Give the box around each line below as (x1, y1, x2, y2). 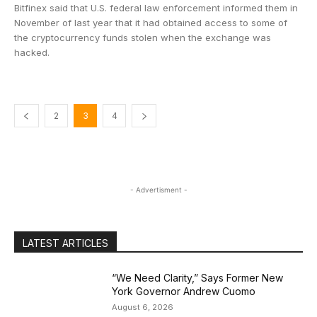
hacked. (14, 47, 50, 58)
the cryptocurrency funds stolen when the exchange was (14, 32, 271, 43)
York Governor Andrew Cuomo (112, 285, 256, 297)
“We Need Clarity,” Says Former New (112, 272, 284, 284)
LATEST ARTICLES (23, 237, 108, 249)
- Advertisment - (129, 185, 188, 194)
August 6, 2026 (112, 302, 174, 312)
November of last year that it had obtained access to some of (14, 17, 287, 28)
